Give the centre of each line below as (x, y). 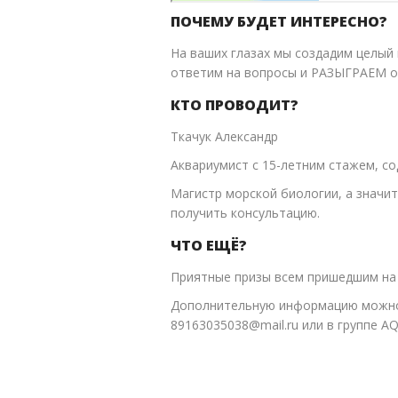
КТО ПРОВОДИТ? (235, 105)
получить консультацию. (245, 213)
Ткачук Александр (224, 137)
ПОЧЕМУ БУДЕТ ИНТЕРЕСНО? (279, 22)
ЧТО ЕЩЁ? (209, 246)
